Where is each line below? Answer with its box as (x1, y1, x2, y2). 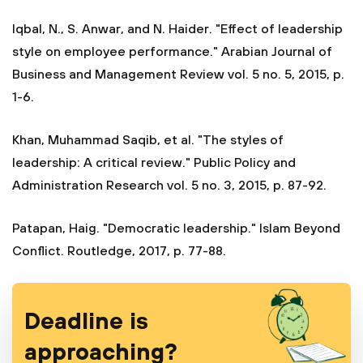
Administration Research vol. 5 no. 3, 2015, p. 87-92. (12, 177, 327, 194)
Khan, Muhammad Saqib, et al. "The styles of (12, 132, 284, 148)
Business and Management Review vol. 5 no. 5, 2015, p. (12, 66, 344, 83)
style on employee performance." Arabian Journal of (12, 44, 332, 60)
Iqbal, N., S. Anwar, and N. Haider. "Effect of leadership (12, 21, 343, 37)
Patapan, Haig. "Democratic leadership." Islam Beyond (12, 220, 340, 237)
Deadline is (24, 308, 148, 336)
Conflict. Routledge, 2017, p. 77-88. (12, 243, 226, 259)
